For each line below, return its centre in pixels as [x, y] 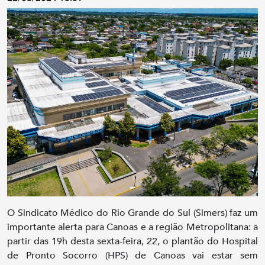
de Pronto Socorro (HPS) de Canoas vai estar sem [132, 256]
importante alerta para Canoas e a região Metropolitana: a [132, 227]
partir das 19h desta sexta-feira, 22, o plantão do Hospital [132, 241]
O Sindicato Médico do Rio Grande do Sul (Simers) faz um [132, 213]
